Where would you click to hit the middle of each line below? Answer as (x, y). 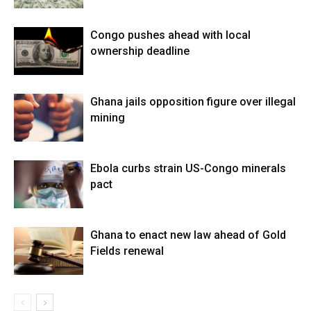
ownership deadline (140, 51)
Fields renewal (127, 251)
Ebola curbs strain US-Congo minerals (188, 169)
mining (108, 118)
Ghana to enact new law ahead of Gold (188, 235)
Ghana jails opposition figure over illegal (193, 102)
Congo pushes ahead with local (170, 35)
